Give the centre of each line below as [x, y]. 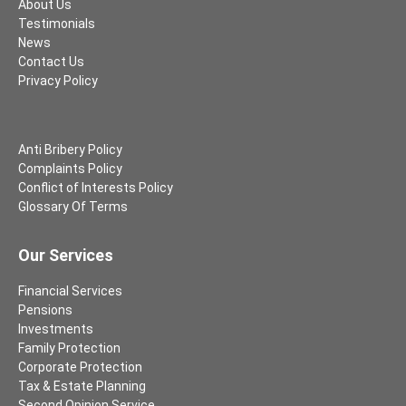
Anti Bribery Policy [70, 149]
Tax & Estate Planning [82, 387]
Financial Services [70, 291]
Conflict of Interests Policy [96, 187]
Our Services [66, 256]
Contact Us [51, 62]
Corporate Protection [80, 367]
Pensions [45, 310]
